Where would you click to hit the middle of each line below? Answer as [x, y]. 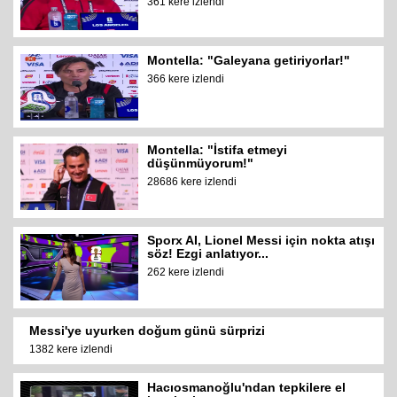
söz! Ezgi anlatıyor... [208, 254]
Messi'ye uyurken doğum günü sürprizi [148, 330]
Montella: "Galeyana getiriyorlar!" [249, 60]
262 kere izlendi [186, 272]
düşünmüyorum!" [201, 163]
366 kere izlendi [186, 78]
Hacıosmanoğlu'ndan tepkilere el [247, 387]
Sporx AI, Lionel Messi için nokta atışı [261, 241]
